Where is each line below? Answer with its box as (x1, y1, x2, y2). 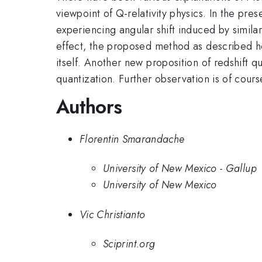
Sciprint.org (103, 236, 156, 252)
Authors (56, 93, 122, 121)
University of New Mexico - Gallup (103, 161, 257, 177)
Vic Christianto (80, 206, 146, 222)
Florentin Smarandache (80, 131, 185, 147)
